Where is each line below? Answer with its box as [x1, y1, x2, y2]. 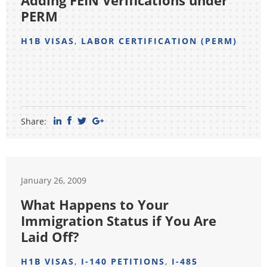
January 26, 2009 [21, 175, 86, 186]
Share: [21, 116, 46, 127]
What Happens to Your [21, 195, 169, 213]
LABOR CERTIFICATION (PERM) [81, 35, 237, 46]
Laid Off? [21, 228, 79, 246]
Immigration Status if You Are [21, 212, 216, 229]
